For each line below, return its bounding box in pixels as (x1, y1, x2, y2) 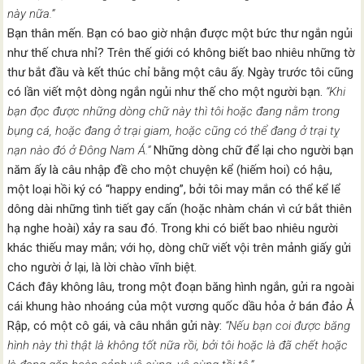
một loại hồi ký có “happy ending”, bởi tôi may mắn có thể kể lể (7, 182, 341, 197)
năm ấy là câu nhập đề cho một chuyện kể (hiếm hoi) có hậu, (7, 162, 333, 177)
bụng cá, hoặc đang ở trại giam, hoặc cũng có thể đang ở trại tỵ (7, 123, 340, 138)
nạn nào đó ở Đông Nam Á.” (7, 143, 151, 158)
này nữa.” (7, 6, 55, 21)
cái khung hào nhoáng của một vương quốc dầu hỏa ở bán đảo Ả (7, 299, 355, 314)
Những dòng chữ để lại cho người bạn (150, 143, 354, 158)
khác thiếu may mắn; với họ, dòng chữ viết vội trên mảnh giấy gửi (7, 240, 352, 255)
